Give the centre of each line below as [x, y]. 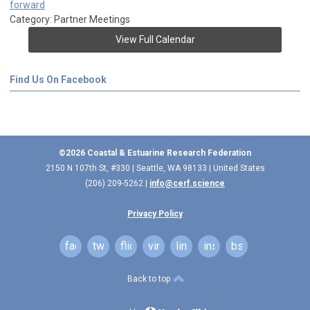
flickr [132, 246]
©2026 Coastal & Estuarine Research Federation [155, 153]
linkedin [194, 246]
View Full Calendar [155, 40]
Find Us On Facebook [58, 80]
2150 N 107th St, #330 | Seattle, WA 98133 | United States [155, 168]
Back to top [149, 279]
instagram [227, 246]
